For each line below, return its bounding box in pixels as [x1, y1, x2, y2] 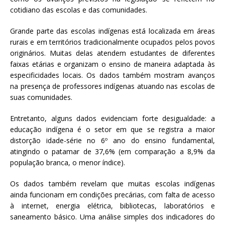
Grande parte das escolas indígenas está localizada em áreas [10, 26, 215, 36]
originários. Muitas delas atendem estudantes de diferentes [10, 48, 215, 58]
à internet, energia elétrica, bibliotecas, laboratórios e [10, 201, 215, 211]
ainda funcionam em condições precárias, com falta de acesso [10, 190, 215, 200]
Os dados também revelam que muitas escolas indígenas [10, 179, 215, 189]
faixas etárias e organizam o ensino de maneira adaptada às [10, 59, 215, 69]
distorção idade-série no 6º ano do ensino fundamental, [10, 136, 215, 146]
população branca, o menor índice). [10, 158, 125, 168]
